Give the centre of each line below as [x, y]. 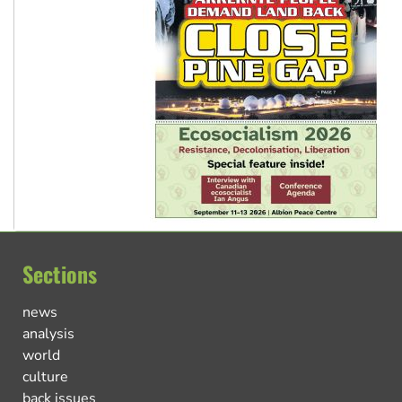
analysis [48, 333]
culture [45, 376]
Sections [60, 273]
